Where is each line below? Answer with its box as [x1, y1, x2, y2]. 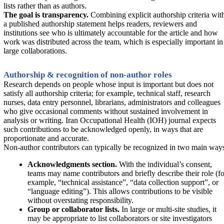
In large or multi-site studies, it [119, 205, 216, 213]
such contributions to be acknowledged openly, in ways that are [3, 125, 203, 133]
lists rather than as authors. [3, 1, 86, 10]
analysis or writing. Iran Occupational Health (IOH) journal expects [3, 116, 216, 124]
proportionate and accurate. [3, 134, 89, 142]
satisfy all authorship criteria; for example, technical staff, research [3, 89, 210, 97]
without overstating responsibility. [27, 196, 133, 204]
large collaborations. [3, 46, 67, 55]
